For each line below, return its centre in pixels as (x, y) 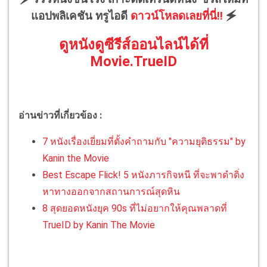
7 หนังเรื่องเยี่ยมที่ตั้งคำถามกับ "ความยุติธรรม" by (144, 142)
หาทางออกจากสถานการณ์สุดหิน (111, 192)
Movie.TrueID (133, 61)
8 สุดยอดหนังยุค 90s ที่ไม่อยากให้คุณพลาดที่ (135, 209)
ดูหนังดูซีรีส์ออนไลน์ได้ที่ (133, 44)
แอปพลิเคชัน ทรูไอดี (81, 16)
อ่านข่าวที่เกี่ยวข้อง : (60, 116)
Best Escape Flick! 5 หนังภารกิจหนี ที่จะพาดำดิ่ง (143, 175)
